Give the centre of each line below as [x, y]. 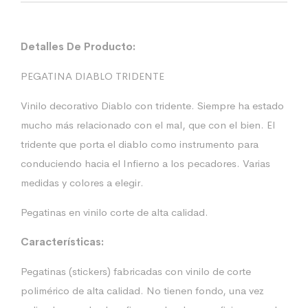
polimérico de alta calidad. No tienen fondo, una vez [142, 291]
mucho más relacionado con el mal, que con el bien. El [148, 125]
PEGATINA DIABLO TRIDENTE [92, 76]
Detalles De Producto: [78, 47]
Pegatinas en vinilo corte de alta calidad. [114, 212]
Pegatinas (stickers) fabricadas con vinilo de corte [136, 272]
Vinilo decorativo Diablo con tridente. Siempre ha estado [152, 106]
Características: [62, 242]
